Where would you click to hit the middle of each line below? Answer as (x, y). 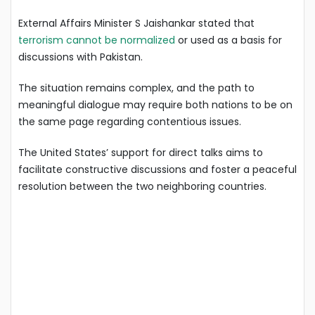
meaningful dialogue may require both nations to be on (155, 104)
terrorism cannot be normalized (97, 40)
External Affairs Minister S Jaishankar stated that (136, 23)
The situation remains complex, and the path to (136, 88)
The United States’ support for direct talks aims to (141, 152)
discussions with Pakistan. (81, 57)
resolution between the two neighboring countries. (142, 186)
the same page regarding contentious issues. (130, 121)
